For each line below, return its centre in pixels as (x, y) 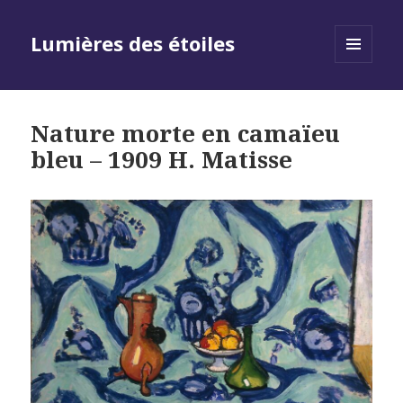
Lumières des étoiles (133, 44)
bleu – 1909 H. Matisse (162, 160)
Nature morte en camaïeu (186, 134)
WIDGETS (361, 101)
